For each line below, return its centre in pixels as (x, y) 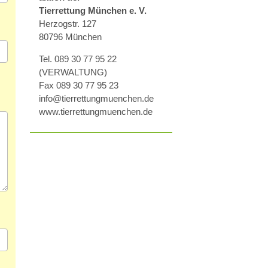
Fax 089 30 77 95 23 (80, 86)
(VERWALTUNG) (74, 72)
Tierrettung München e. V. (94, 10)
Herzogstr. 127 (68, 23)
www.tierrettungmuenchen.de (96, 112)
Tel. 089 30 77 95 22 (78, 59)
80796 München (71, 36)
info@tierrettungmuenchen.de (98, 99)
